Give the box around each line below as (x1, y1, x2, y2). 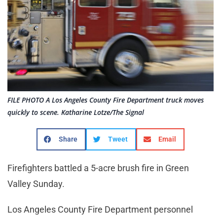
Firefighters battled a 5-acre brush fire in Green (7, 162, 189, 173)
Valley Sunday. (7, 178, 65, 189)
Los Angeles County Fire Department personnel (7, 204, 193, 215)
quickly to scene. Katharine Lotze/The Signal (7, 107, 144, 117)
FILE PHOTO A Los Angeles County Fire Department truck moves (7, 95, 204, 105)
